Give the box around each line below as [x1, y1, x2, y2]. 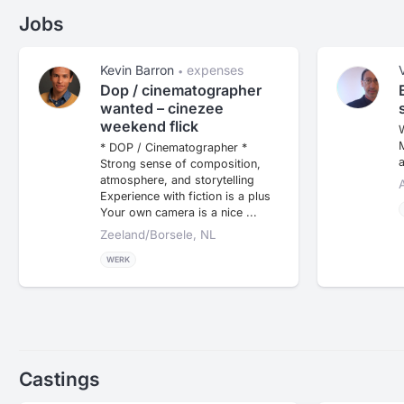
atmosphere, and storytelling [100, 173, 254, 188]
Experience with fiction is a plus [100, 189, 271, 204]
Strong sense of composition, [100, 157, 261, 171]
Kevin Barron [100, 62, 174, 78]
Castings [19, 367, 100, 390]
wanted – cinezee [100, 99, 224, 118]
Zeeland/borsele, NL [100, 227, 216, 243]
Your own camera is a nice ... [100, 206, 257, 220]
